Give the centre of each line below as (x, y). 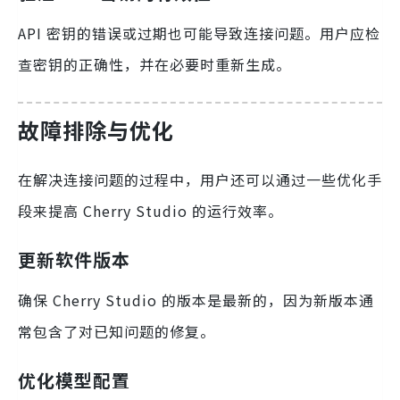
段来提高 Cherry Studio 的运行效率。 (150, 210)
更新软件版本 (74, 259)
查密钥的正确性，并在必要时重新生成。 (154, 64)
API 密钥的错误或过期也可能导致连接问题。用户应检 (199, 33)
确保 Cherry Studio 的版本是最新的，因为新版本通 (196, 300)
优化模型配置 (74, 379)
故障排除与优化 (96, 129)
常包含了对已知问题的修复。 (117, 331)
